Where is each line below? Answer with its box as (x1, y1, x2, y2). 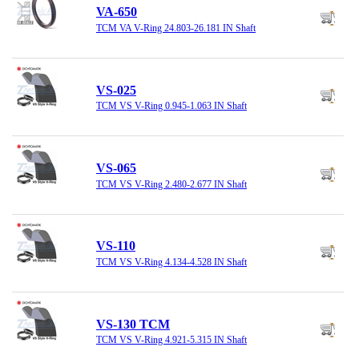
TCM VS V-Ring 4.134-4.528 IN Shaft (96, 256, 247, 268)
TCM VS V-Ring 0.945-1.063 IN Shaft (96, 100, 247, 112)
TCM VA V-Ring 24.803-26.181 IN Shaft (96, 22, 256, 34)
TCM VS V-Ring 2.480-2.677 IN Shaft (96, 178, 247, 190)
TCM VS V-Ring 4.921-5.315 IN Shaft (96, 334, 247, 346)
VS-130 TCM (96, 317, 170, 331)
